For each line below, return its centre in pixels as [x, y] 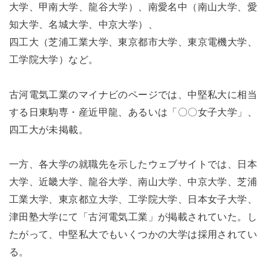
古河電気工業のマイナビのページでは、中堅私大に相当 [133, 94]
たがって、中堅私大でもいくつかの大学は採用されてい [133, 234]
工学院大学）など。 [54, 59]
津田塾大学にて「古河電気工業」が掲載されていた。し [133, 217]
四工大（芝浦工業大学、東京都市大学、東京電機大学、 [133, 41]
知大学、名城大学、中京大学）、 [83, 24]
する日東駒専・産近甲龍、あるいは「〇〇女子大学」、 [133, 112]
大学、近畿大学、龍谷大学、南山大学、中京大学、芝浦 [133, 182]
